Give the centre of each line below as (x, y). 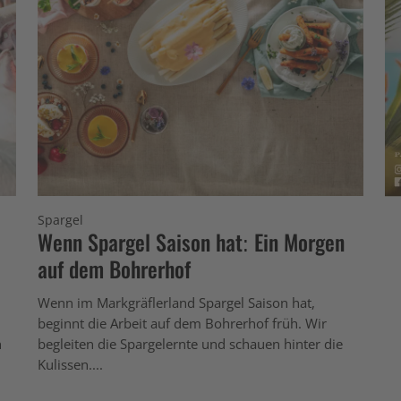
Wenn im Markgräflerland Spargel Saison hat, (176, 302)
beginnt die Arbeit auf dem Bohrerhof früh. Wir (182, 323)
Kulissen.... (70, 364)
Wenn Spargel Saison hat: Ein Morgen (191, 241)
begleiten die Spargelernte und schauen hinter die (190, 343)
